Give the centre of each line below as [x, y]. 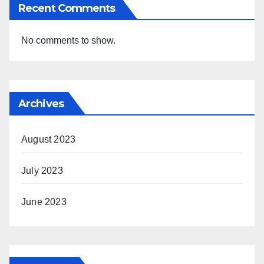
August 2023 [49, 139]
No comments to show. [68, 40]
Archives [41, 103]
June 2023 [44, 202]
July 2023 [42, 170]
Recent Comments [67, 8]
